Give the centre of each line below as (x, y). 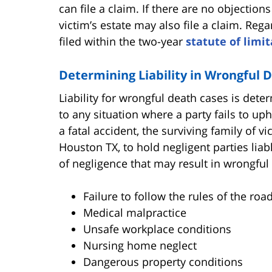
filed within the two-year (122, 41)
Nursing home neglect (140, 245)
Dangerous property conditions (163, 261)
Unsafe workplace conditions (157, 229)
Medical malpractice (135, 212)
